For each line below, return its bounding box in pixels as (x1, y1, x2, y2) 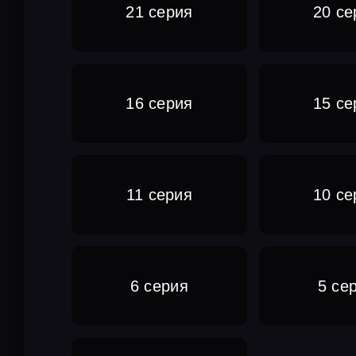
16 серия (126, 94, 193, 112)
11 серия (126, 185, 193, 203)
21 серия (126, 2, 193, 21)
